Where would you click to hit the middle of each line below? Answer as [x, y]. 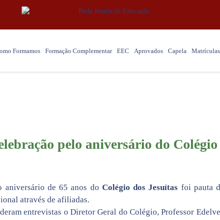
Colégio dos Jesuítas [138, 187]
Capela [177, 51]
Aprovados [149, 51]
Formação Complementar [79, 51]
